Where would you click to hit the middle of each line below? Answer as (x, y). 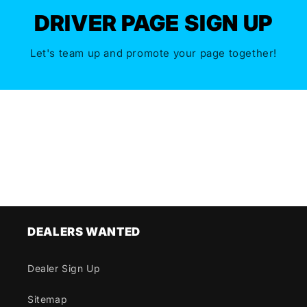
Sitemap (48, 299)
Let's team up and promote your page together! (153, 53)
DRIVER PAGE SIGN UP (153, 23)
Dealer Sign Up (64, 268)
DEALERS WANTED (84, 231)
